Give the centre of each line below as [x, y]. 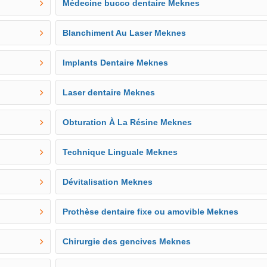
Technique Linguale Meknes [120, 152]
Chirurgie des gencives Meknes [127, 241]
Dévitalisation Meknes [108, 182]
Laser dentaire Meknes [109, 92]
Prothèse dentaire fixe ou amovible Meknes [151, 212]
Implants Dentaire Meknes [116, 63]
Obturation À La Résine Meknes [128, 122]
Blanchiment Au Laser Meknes [125, 33]
